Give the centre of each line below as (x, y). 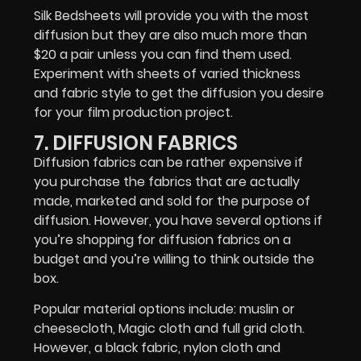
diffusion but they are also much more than (170, 35)
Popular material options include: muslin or (164, 309)
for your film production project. (133, 112)
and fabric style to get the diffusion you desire (179, 93)
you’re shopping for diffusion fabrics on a (162, 239)
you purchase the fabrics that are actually (167, 181)
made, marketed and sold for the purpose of (172, 201)
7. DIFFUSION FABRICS (136, 143)
